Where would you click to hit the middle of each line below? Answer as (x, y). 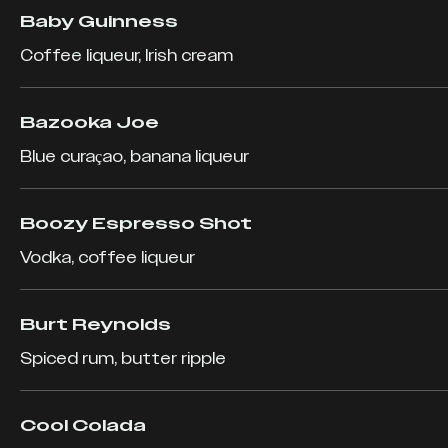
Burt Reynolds (95, 324)
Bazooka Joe (89, 122)
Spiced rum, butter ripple (123, 358)
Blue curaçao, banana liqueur (134, 156)
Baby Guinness (99, 21)
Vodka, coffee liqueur (107, 257)
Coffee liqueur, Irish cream (126, 55)
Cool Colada (83, 425)
